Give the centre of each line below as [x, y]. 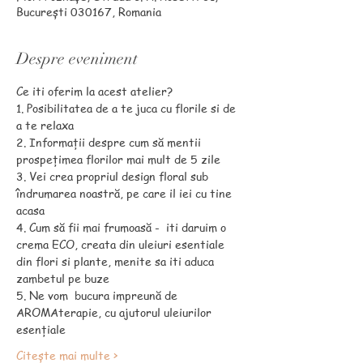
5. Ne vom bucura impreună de [98, 295]
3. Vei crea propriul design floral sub [114, 175]
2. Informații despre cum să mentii [110, 141]
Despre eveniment [77, 58]
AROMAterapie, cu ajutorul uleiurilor [115, 312]
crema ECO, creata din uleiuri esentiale [122, 243]
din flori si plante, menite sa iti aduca [117, 261]
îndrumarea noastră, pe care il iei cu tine [126, 192]
